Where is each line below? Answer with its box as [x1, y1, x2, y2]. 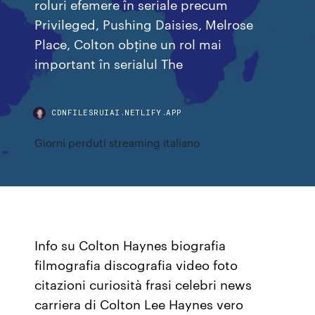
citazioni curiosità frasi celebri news [34, 275, 252, 293]
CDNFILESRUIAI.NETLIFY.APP [51, 107, 182, 117]
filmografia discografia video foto [34, 255, 238, 274]
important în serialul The [34, 54, 184, 72]
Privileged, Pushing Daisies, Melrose [34, 15, 254, 32]
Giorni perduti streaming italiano [34, 135, 200, 150]
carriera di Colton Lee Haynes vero [34, 295, 244, 313]
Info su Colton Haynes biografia [34, 236, 226, 254]
